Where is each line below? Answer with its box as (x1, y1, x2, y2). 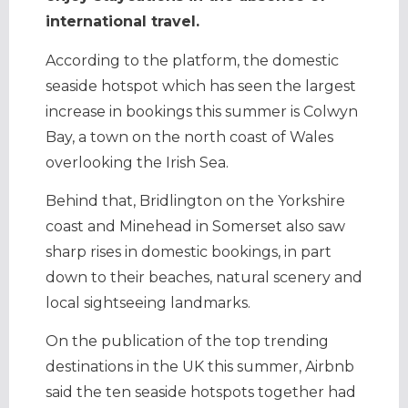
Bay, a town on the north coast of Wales (46, 127, 333, 146)
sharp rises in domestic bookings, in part (46, 242, 331, 260)
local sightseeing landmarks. (46, 293, 250, 311)
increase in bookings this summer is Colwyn (46, 102, 358, 120)
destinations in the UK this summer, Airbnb (46, 358, 354, 376)
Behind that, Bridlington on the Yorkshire (46, 191, 345, 209)
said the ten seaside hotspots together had (46, 383, 356, 402)
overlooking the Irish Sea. (46, 153, 229, 171)
